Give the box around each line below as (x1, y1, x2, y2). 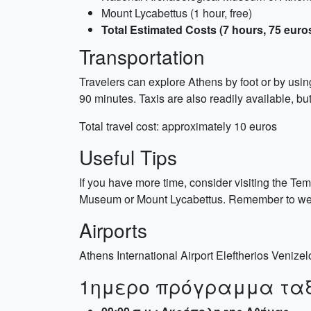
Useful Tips (79, 143, 177, 171)
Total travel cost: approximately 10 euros (79, 118, 277, 134)
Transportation (79, 42, 205, 70)
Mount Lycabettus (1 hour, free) (101, 5, 252, 21)
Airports (79, 216, 147, 244)
